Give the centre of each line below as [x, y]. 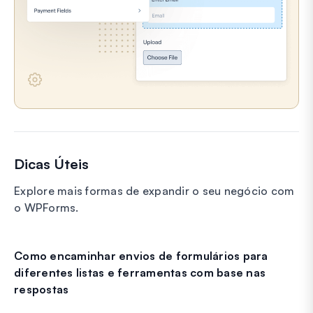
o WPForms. [46, 207]
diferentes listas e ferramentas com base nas [140, 272]
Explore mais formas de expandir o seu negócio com [154, 190]
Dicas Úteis [51, 163]
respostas [42, 289]
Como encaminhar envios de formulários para [141, 255]
